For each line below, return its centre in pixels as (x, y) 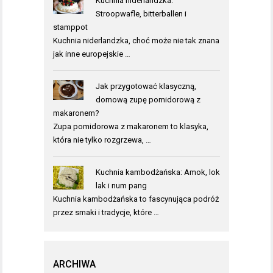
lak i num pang (121, 185)
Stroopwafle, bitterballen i (141, 13)
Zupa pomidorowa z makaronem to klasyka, (131, 126)
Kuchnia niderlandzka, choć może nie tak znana (136, 40)
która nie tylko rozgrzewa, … (102, 140)
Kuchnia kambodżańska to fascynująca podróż (136, 199)
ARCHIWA (74, 264)
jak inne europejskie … (92, 54)
